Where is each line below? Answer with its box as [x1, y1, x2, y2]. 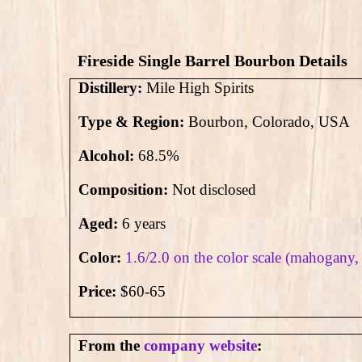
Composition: [78, 181, 172, 199]
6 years [118, 215, 166, 233]
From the [78, 337, 140, 355]
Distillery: [78, 79, 142, 97]
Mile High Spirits [142, 79, 254, 97]
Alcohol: [78, 147, 138, 165]
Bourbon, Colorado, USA [184, 113, 350, 131]
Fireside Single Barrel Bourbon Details [78, 52, 347, 70]
